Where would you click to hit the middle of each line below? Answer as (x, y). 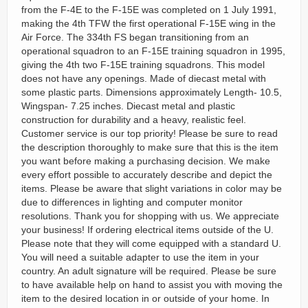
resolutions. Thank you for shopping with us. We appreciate (150, 216)
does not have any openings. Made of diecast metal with (144, 78)
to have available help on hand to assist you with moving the (152, 285)
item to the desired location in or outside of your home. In (145, 298)
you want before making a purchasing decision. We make (146, 161)
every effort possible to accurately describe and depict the (147, 175)
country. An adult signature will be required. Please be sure (149, 271)
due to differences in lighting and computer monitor (132, 202)
